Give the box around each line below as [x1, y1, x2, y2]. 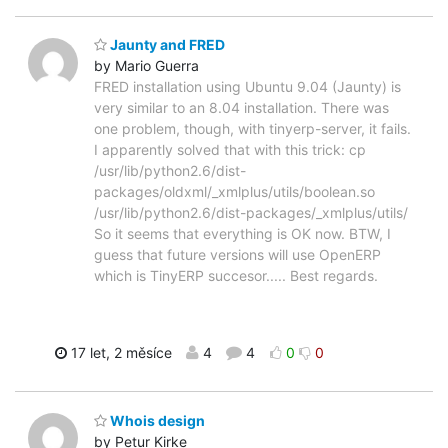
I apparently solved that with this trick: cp [94, 141, 366, 159]
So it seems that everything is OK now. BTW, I [94, 225, 391, 243]
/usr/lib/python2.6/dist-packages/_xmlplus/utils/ [94, 204, 408, 222]
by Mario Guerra [94, 57, 199, 75]
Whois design [107, 411, 205, 429]
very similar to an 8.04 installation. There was [94, 99, 389, 117]
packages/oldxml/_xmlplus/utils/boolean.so [94, 183, 375, 201]
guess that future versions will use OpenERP [94, 246, 381, 264]
